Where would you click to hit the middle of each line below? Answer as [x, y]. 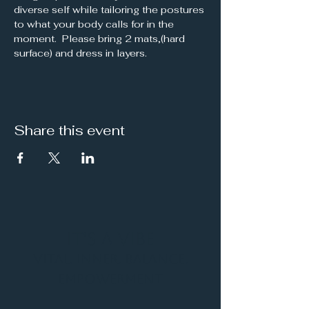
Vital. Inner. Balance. [110, 258]
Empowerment [110, 278]
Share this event [69, 130]
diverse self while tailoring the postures [110, 9]
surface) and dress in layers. [80, 53]
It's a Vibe [110, 239]
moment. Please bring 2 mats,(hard [101, 38]
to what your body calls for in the [95, 24]
